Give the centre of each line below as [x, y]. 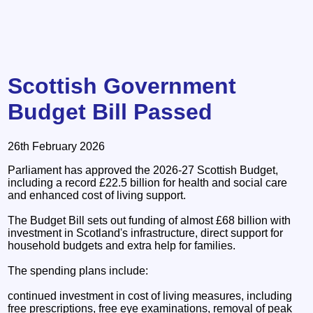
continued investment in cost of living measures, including [150, 296]
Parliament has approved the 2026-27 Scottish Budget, [143, 170]
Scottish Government [122, 86]
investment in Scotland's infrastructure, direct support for [146, 233]
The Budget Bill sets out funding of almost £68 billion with [150, 220]
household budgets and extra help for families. [122, 245]
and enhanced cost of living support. [97, 195]
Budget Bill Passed [110, 112]
